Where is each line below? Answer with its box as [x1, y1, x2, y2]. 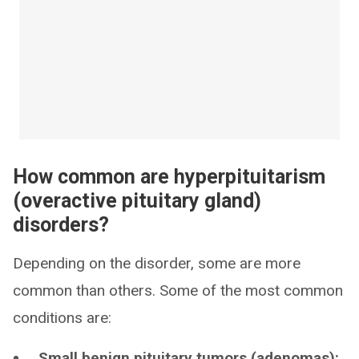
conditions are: [13, 309, 111, 327]
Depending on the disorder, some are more [13, 254, 301, 272]
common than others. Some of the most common [13, 281, 343, 300]
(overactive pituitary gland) [13, 189, 261, 212]
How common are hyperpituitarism [13, 165, 325, 188]
